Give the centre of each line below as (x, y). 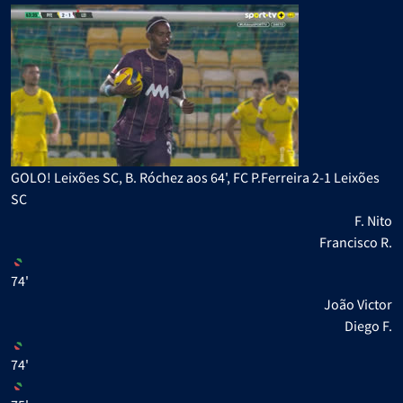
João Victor (358, 304)
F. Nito (373, 220)
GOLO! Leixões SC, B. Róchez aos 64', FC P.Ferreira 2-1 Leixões (195, 177)
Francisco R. (356, 242)
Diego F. (368, 325)
